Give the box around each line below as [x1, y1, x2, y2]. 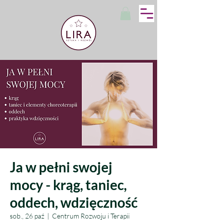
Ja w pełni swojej [10, 159, 112, 175]
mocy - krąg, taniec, [10, 176, 127, 193]
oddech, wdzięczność [10, 194, 137, 211]
